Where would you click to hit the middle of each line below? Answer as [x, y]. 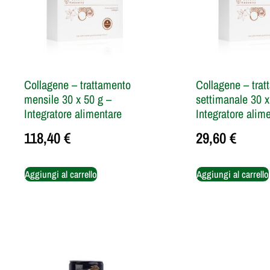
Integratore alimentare [73, 113]
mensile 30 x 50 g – [68, 99]
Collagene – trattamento [77, 84]
